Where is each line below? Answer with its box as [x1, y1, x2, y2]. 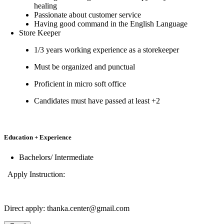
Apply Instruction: [6, 169, 65, 178]
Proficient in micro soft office [34, 79, 126, 88]
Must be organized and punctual [34, 62, 135, 71]
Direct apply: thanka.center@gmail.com [4, 203, 129, 212]
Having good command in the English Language [34, 19, 187, 28]
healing [34, 1, 57, 10]
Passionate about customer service [34, 10, 141, 19]
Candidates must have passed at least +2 [34, 96, 160, 105]
